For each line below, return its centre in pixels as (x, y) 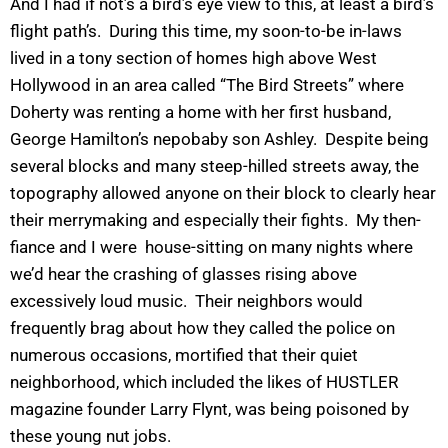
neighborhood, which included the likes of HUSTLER (204, 382)
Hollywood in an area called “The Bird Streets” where (207, 85)
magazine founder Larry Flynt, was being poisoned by (209, 409)
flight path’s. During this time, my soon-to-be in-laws (206, 31)
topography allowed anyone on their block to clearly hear (223, 193)
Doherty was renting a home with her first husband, (200, 112)
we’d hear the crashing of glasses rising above (183, 274)
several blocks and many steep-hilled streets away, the (214, 166)
